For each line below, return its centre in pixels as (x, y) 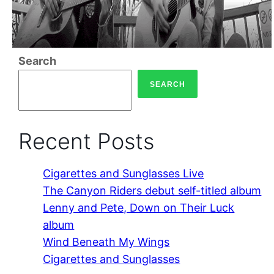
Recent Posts (87, 141)
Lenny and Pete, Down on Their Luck (139, 207)
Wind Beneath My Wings (106, 242)
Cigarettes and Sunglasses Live (124, 173)
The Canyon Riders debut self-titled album (152, 190)
